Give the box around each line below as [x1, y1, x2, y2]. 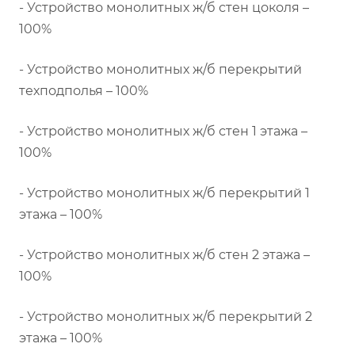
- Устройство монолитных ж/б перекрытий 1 [19, 185, 310, 200]
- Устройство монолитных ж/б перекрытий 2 [19, 309, 312, 324]
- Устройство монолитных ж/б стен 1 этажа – [19, 124, 307, 139]
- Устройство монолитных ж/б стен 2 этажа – [19, 247, 310, 262]
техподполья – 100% [19, 83, 148, 98]
